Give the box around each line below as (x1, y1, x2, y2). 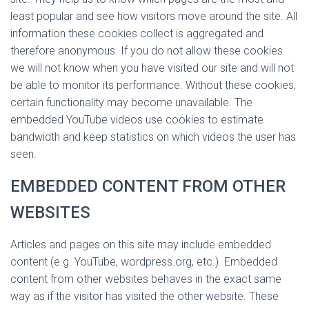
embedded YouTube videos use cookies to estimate (10, 113, 263, 126)
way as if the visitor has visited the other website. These (10, 290, 279, 303)
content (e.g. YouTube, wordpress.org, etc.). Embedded (10, 255, 277, 268)
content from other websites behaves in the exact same (10, 272, 281, 286)
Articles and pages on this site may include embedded (10, 238, 271, 251)
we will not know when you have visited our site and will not (10, 61, 294, 74)
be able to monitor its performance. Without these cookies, (10, 79, 296, 92)
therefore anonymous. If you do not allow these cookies (10, 44, 283, 57)
